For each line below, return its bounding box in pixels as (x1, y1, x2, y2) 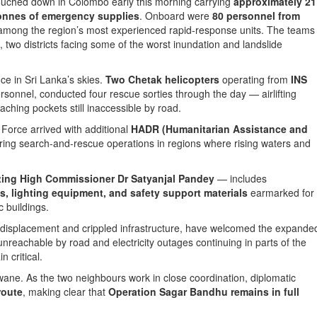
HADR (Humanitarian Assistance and (131, 122, 308, 136)
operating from (219, 72, 291, 86)
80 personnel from (212, 8, 301, 23)
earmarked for (248, 185, 314, 200)
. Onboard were (139, 8, 213, 23)
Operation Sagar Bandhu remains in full (108, 284, 299, 299)
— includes (214, 171, 267, 185)
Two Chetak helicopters (105, 72, 219, 86)
